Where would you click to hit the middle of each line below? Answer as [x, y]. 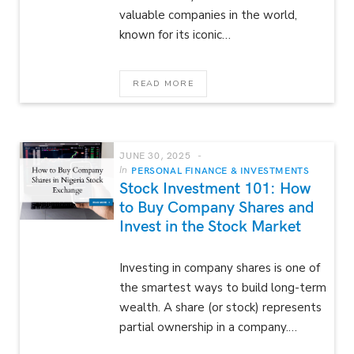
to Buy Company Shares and [217, 205]
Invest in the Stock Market [211, 224]
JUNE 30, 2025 [155, 154]
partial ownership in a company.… [209, 327]
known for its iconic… [175, 34]
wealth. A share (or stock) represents [221, 307]
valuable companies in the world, [209, 15]
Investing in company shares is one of [220, 267]
